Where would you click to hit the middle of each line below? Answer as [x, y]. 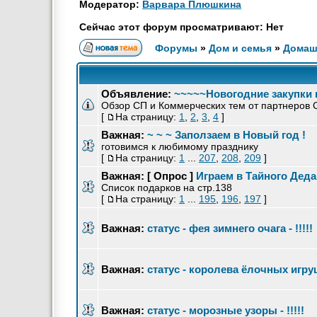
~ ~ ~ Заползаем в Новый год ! [226, 135]
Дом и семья [240, 48]
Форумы [176, 48]
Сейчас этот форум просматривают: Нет [181, 27]
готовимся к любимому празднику [180, 146]
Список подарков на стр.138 [167, 188]
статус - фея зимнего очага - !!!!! [230, 228]
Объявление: [136, 94]
